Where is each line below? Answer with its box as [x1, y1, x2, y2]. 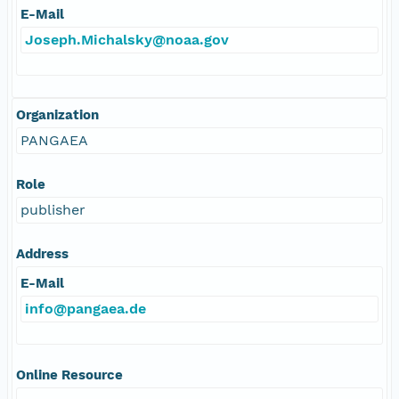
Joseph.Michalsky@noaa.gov [25, 30, 229, 48]
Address [16, 245, 69, 262]
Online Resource [16, 366, 123, 383]
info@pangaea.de [25, 299, 146, 317]
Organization [16, 106, 99, 123]
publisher [20, 200, 85, 218]
